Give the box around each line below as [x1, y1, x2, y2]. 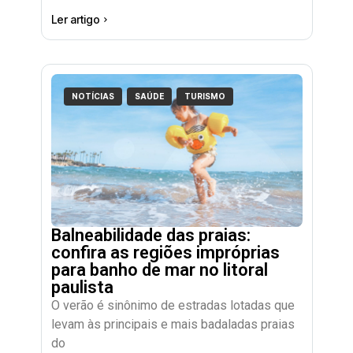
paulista [50, 277, 113, 297]
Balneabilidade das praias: [50, 225, 251, 245]
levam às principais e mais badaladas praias [50, 316, 295, 332]
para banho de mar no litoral [50, 259, 268, 280]
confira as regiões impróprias [50, 242, 280, 262]
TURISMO [184, 91, 226, 101]
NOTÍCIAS [72, 91, 115, 101]
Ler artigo [50, 12, 100, 26]
